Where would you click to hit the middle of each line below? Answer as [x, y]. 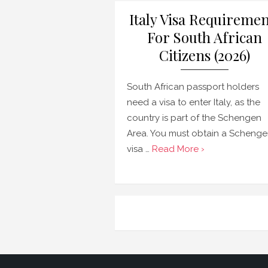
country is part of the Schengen [194, 118]
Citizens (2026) [205, 55]
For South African [205, 37]
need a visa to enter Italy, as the [194, 102]
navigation [166, 235]
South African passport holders [193, 87]
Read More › [178, 149]
